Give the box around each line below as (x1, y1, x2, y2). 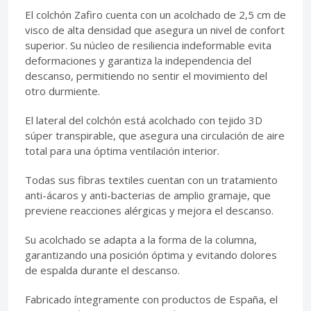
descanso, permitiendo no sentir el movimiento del (25, 69, 267, 83)
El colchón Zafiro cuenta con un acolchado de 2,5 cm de (25, 8, 286, 22)
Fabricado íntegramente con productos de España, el (25, 292, 278, 307)
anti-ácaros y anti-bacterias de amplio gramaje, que (25, 188, 271, 203)
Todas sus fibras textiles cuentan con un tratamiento (25, 173, 278, 187)
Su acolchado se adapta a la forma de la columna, (25, 233, 257, 247)
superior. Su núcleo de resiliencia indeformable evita (25, 38, 271, 53)
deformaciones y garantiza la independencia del (25, 53, 251, 68)
